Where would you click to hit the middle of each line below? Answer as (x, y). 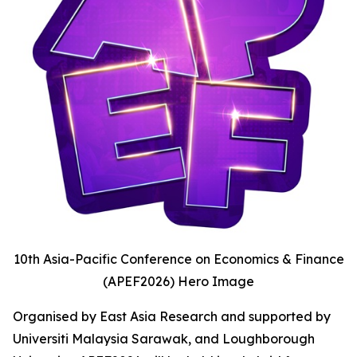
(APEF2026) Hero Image (178, 281)
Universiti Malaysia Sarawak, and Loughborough (164, 339)
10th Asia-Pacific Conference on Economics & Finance (178, 259)
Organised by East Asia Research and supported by (172, 316)
